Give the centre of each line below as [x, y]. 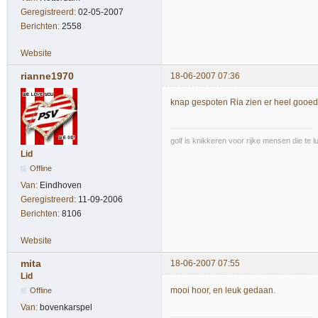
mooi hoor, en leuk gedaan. [223, 290]
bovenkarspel [66, 308]
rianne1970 [47, 76]
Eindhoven [61, 186]
